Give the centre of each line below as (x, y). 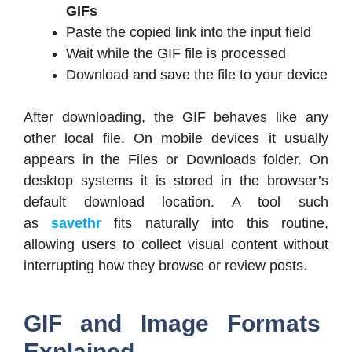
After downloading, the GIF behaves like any (176, 117)
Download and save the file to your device (197, 74)
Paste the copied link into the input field (189, 32)
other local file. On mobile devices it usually (176, 138)
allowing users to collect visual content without (176, 244)
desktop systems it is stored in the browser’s (176, 180)
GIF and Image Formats (172, 323)
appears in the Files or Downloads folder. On (176, 159)
